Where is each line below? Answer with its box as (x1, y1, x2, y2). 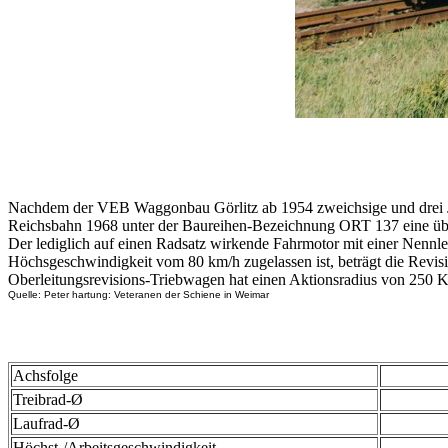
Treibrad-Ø (13, 391, 83, 409)
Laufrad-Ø (13, 415, 80, 433)
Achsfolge (13, 367, 78, 385)
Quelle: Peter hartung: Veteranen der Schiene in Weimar (8, 288, 269, 300)
